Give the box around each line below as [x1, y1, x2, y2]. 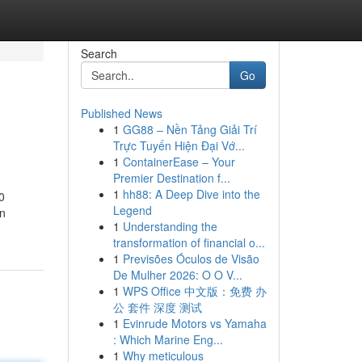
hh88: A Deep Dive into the [122, 186, 260, 202]
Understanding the [122, 218, 217, 234]
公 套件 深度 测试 [112, 299, 202, 315]
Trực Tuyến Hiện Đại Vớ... [112, 137, 245, 154]
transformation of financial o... [112, 234, 265, 250]
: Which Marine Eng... [112, 331, 223, 347]
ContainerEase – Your [122, 154, 235, 170]
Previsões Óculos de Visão [122, 250, 259, 267]
